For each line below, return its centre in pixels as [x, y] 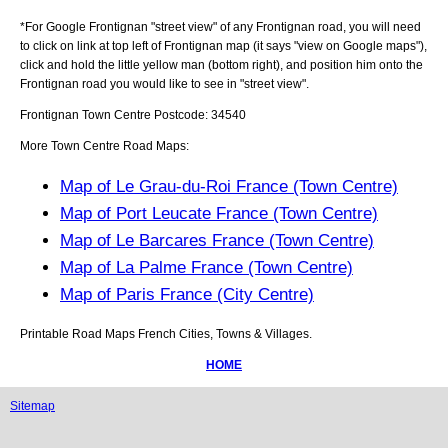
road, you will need [368, 26]
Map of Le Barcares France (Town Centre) [217, 240]
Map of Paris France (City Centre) [187, 294]
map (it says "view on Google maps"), [325, 45]
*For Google [54, 26]
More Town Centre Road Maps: [104, 145]
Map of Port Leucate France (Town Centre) [219, 213]
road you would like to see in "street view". [194, 83]
